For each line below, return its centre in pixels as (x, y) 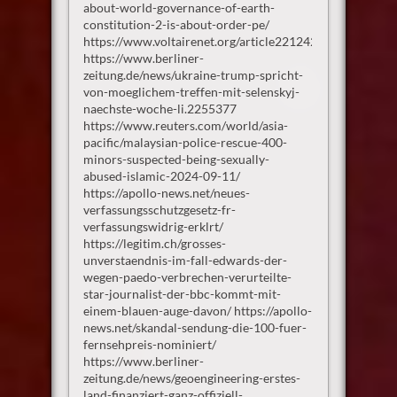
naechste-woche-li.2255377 (160, 109)
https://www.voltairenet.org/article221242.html (214, 42)
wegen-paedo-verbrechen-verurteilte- (187, 277)
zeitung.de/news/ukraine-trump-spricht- (193, 75)
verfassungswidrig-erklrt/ (153, 227)
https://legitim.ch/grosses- (154, 244)
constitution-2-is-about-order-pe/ (176, 25)
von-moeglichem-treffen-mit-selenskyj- (191, 92)
